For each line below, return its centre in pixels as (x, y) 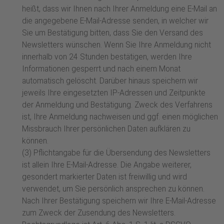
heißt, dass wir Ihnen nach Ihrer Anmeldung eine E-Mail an (119, 9)
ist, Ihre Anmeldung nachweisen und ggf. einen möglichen (120, 117)
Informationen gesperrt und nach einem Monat (101, 69)
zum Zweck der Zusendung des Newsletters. (99, 213)
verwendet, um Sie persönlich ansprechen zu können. (113, 189)
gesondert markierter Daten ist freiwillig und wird (104, 177)
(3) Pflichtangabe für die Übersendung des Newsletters (116, 153)
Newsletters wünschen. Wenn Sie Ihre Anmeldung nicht (116, 45)
